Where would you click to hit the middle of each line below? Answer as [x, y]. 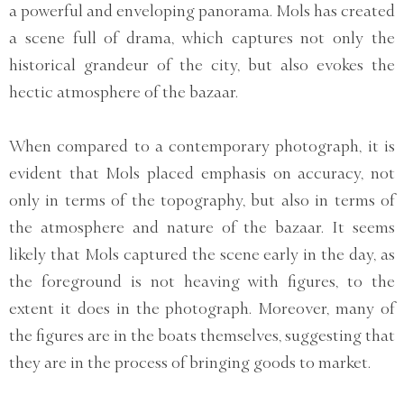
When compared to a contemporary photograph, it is [202, 147]
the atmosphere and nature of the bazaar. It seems [202, 228]
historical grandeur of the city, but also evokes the [202, 65]
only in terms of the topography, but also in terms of [202, 201]
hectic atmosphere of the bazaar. [124, 92]
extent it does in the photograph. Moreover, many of [202, 309]
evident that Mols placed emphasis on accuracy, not [202, 174]
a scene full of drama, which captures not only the [202, 38]
